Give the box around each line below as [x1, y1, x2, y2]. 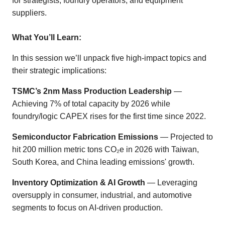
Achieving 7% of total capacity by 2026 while [12, 99, 170, 108]
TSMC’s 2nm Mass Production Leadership [12, 86, 172, 95]
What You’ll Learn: [12, 33, 81, 42]
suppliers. [12, 8, 47, 17]
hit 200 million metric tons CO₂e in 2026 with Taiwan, [12, 145, 199, 154]
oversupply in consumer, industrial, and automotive [12, 190, 192, 199]
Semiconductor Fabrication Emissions [12, 132, 158, 141]
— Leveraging [145, 178, 197, 187]
